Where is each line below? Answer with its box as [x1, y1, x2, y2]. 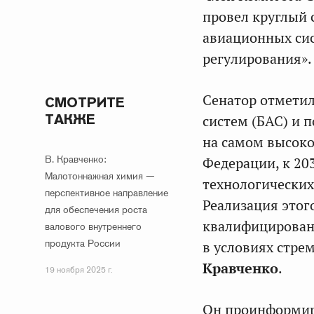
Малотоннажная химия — [45, 170, 155, 182]
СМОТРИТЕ [45, 93, 125, 111]
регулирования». [203, 50, 312, 68]
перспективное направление [45, 186, 168, 199]
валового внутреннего [45, 220, 142, 233]
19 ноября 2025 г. [45, 264, 113, 275]
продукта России [45, 237, 121, 250]
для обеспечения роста [45, 203, 147, 216]
